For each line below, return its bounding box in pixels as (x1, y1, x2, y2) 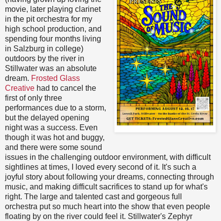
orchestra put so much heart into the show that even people (5, 202, 210, 211)
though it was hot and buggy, (5, 133, 105, 142)
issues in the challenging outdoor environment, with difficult (5, 152, 211, 161)
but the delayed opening (5, 113, 89, 122)
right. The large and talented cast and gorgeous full (5, 192, 182, 201)
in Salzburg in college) (5, 44, 83, 53)
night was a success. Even (5, 123, 98, 132)
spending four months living (5, 34, 101, 43)
